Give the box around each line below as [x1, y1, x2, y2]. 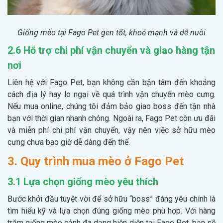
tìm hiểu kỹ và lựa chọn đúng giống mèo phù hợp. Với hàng [7, 206, 216, 216]
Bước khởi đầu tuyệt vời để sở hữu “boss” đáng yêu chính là [7, 194, 216, 204]
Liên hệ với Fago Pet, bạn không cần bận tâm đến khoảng [7, 77, 216, 87]
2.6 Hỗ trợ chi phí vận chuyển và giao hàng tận [7, 44, 215, 56]
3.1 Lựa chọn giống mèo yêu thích [7, 175, 158, 188]
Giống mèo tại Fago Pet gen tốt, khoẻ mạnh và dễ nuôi [17, 27, 206, 37]
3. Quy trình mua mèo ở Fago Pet [7, 154, 184, 168]
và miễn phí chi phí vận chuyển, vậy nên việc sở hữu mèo [7, 125, 216, 135]
